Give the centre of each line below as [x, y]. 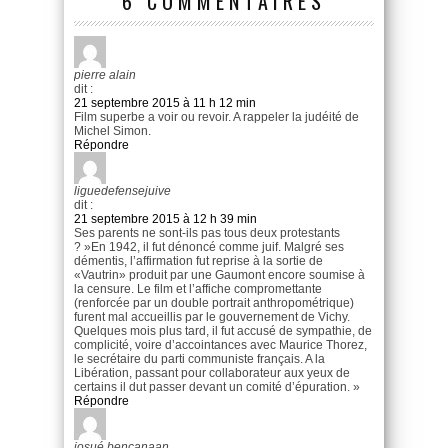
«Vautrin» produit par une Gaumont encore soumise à [219, 274]
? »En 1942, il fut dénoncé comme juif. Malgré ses [209, 246]
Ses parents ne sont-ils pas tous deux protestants [207, 232]
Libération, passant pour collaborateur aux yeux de [212, 372]
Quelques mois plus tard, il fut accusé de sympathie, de [223, 330]
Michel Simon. [112, 130]
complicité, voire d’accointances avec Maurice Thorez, [220, 344]
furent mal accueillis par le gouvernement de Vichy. [212, 316]
